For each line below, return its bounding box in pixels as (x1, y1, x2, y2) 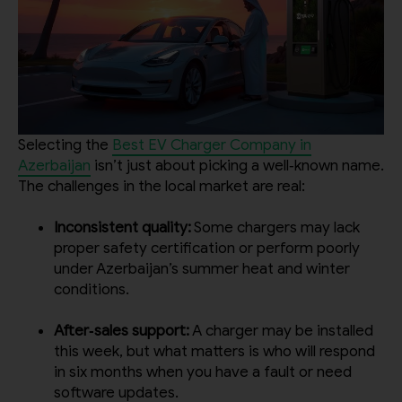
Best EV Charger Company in (112, 135, 311, 155)
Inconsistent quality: (54, 218, 191, 238)
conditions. (54, 280, 129, 300)
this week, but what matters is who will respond (54, 342, 375, 362)
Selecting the (18, 135, 112, 155)
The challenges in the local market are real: (18, 177, 305, 197)
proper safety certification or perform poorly (54, 239, 360, 258)
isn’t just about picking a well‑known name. (91, 156, 384, 176)
